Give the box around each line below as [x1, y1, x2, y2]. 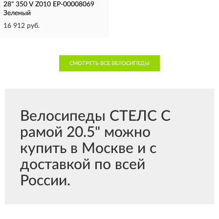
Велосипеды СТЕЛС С [20, 109, 171, 124]
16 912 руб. [3, 22, 40, 29]
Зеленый [3, 10, 31, 17]
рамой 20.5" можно [20, 125, 151, 140]
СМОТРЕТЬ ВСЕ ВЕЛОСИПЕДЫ [69, 61, 150, 66]
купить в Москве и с [20, 141, 156, 156]
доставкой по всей [20, 157, 145, 172]
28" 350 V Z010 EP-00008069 [3, 1, 94, 8]
